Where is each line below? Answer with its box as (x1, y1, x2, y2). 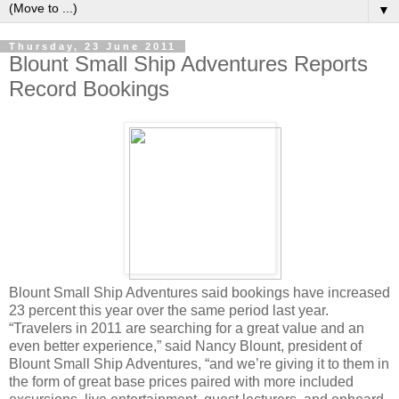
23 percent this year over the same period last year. (9, 303, 329, 319)
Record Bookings (9, 76, 169, 101)
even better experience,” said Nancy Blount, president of (9, 338, 362, 354)
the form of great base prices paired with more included (9, 374, 354, 390)
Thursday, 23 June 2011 (9, 40, 176, 52)
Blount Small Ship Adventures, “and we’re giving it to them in (9, 356, 389, 372)
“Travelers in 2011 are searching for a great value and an (9, 321, 364, 337)
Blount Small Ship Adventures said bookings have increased (9, 285, 390, 301)
